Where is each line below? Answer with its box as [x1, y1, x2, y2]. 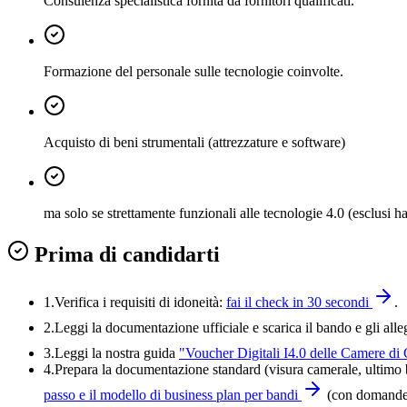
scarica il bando [263, 319, 352, 335]
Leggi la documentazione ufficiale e [55, 319, 259, 335]
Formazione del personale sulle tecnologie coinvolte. [44, 63, 343, 79]
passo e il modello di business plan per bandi [44, 386, 298, 402]
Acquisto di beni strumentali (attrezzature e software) [44, 134, 345, 150]
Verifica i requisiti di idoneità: [55, 293, 223, 310]
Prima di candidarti [29, 242, 220, 266]
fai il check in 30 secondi [226, 293, 372, 310]
